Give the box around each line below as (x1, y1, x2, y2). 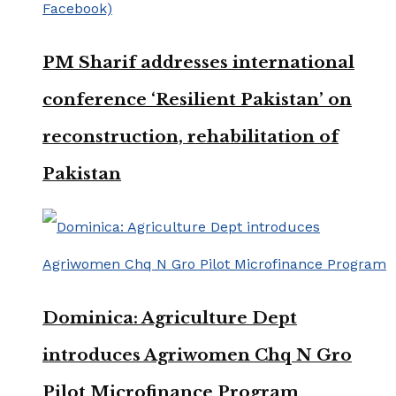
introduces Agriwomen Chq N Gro (42, 344, 352, 365)
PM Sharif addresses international (42, 51, 354, 72)
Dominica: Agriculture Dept (42, 307, 297, 328)
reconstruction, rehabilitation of (42, 126, 339, 147)
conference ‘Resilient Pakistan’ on (42, 88, 352, 110)
